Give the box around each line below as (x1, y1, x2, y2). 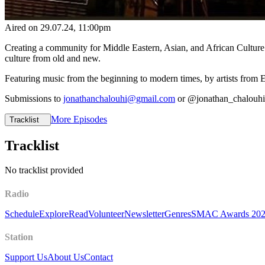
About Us (47, 252, 84, 263)
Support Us (5, 252, 47, 263)
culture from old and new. (5, 53, 101, 63)
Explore (39, 208, 69, 219)
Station (5, 232, 33, 243)
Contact (84, 252, 113, 263)
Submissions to (5, 93, 63, 104)
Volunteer (88, 208, 124, 219)
